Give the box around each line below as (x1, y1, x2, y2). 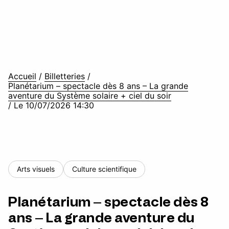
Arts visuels (17, 165, 55, 173)
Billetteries (44, 71, 85, 81)
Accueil (8, 71, 36, 81)
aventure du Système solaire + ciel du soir (8, 90, 171, 101)
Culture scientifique (72, 165, 136, 173)
